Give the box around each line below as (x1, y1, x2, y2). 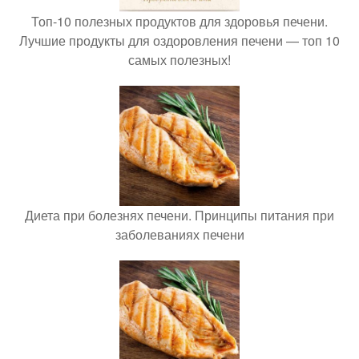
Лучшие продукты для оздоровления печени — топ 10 (19, 31, 340, 50)
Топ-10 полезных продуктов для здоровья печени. (31, 12, 328, 30)
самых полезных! (128, 50, 231, 69)
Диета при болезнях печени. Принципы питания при (25, 206, 334, 224)
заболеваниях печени (115, 225, 244, 244)
